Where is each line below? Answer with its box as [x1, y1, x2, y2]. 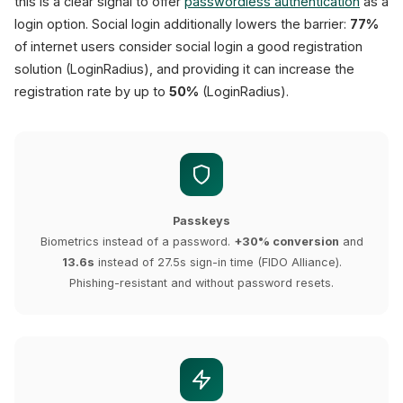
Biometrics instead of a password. [40, 235, 234, 248]
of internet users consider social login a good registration [14, 39, 363, 54]
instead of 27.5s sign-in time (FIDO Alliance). [94, 255, 342, 269]
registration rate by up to [14, 84, 169, 99]
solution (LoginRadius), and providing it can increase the [14, 61, 354, 76]
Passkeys [173, 214, 230, 228]
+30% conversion [233, 235, 339, 248]
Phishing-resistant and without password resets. [69, 276, 334, 290]
